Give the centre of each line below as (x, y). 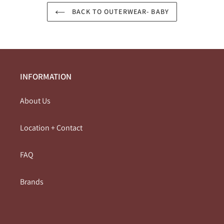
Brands (32, 182)
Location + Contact (51, 128)
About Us (35, 101)
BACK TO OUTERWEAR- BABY (119, 11)
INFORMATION (46, 76)
